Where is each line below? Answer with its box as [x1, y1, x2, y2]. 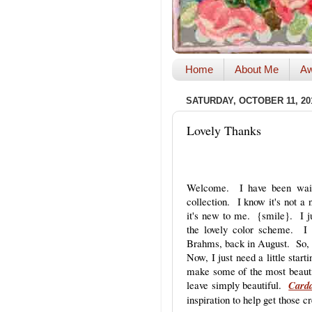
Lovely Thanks [187, 121, 261, 139]
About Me [234, 63, 279, 76]
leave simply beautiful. [187, 278, 289, 292]
